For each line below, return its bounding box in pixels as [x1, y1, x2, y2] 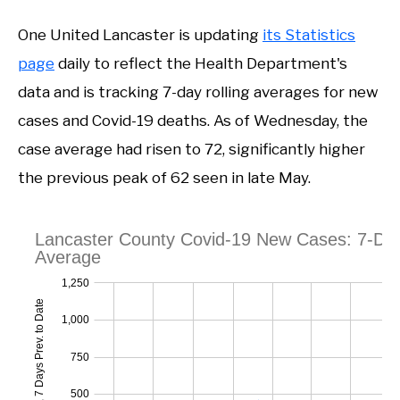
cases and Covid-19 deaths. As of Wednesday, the [18, 111, 368, 129]
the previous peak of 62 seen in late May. [18, 168, 311, 187]
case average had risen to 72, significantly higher [18, 139, 365, 158]
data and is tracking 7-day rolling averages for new [18, 82, 379, 101]
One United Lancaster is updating [18, 25, 262, 44]
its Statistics [262, 25, 355, 44]
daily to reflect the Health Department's [54, 54, 347, 72]
